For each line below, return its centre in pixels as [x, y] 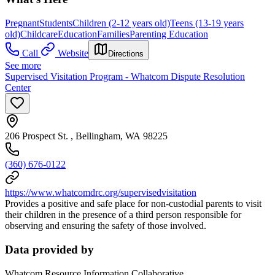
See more [23, 66]
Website [73, 53]
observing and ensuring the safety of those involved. [106, 226]
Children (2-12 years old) [121, 23]
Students [56, 23]
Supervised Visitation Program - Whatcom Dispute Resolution [125, 77]
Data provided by [49, 249]
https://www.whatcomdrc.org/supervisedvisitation [101, 193]
